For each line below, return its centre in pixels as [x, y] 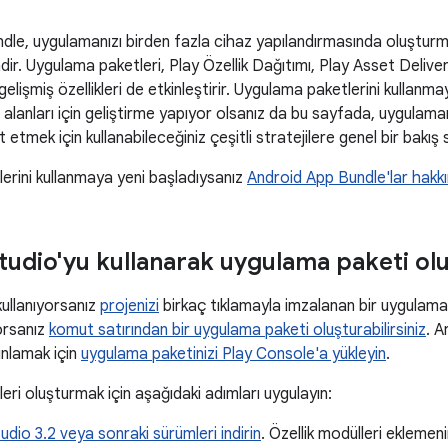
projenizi [129, 306]
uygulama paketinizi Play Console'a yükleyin [233, 354]
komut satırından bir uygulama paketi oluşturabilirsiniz [237, 330]
